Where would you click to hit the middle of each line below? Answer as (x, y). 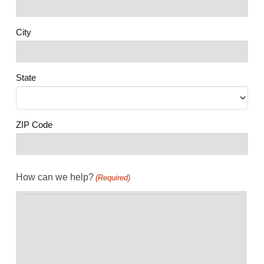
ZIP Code (34, 125)
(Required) (113, 178)
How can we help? (55, 177)
